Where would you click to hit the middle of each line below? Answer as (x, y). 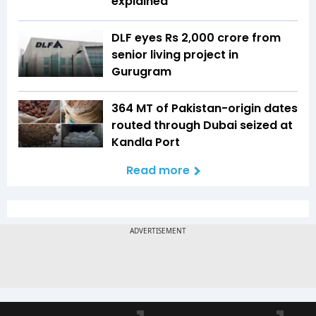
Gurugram (141, 71)
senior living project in (175, 54)
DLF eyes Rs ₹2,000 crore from (196, 37)
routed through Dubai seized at (202, 125)
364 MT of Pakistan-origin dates (205, 108)
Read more (158, 170)
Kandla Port (146, 142)
